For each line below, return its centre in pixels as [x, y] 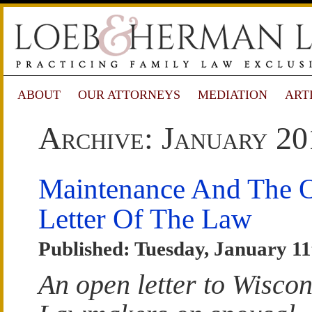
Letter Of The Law [145, 218]
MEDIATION [233, 95]
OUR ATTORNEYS [129, 95]
